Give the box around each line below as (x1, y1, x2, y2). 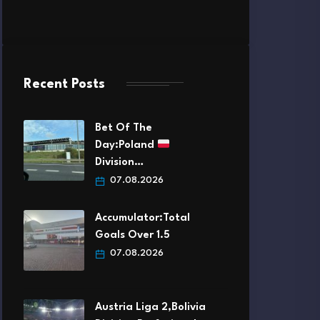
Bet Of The (95, 123, 152, 134)
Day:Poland (95, 140, 157, 151)
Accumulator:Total (95, 213, 190, 224)
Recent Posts (24, 78, 105, 91)
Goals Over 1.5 (95, 230, 170, 241)
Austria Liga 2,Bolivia (95, 302, 206, 314)
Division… (95, 157, 144, 169)
